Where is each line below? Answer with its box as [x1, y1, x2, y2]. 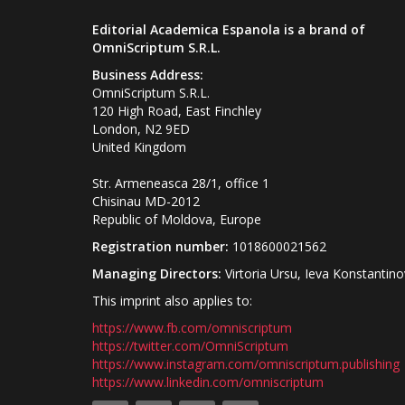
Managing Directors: [92, 265, 221, 282]
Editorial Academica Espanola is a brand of [92, 21, 365, 38]
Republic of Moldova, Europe [92, 211, 261, 228]
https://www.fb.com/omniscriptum [92, 319, 292, 336]
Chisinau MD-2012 [92, 193, 200, 210]
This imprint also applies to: [92, 292, 252, 309]
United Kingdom [92, 138, 186, 155]
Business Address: [92, 66, 203, 83]
